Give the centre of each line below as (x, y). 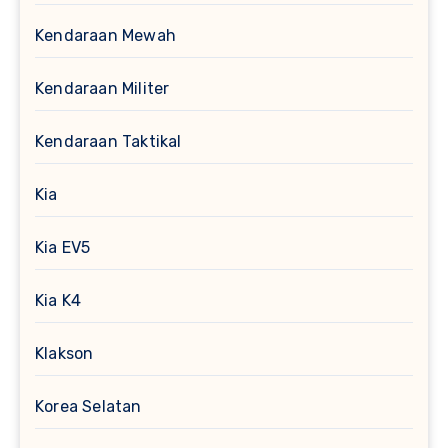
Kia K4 (58, 301)
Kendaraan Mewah (105, 36)
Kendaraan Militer (102, 89)
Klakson (64, 354)
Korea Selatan (88, 407)
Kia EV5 (63, 248)
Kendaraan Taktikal (108, 142)
